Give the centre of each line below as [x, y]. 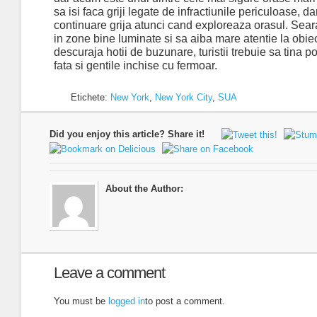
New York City [184, 98]
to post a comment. [185, 301]
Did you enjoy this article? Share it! [127, 134]
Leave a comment [109, 273]
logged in [127, 301]
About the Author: [144, 189]
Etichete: [91, 98]
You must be [81, 301]
